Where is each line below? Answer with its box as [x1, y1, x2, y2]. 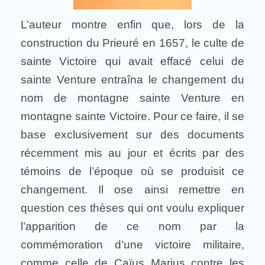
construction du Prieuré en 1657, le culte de [21, 37, 244, 49]
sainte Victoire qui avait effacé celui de [21, 55, 244, 67]
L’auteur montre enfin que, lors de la [21, 18, 244, 31]
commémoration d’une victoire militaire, [21, 238, 244, 251]
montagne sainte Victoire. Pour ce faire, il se [21, 110, 244, 122]
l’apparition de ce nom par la [21, 220, 244, 232]
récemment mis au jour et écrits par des [21, 147, 244, 159]
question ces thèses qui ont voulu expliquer [21, 202, 244, 214]
